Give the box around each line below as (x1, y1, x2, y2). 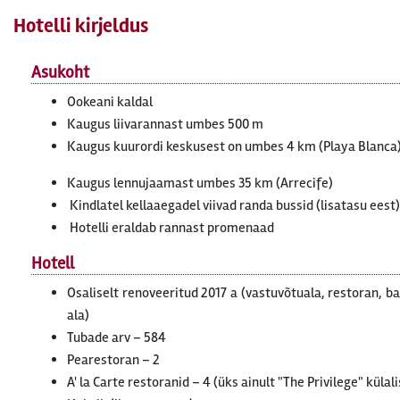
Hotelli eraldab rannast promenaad (67, 219, 274, 237)
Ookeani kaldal (67, 93, 153, 111)
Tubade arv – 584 (67, 329, 166, 346)
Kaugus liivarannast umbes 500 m (67, 115, 263, 133)
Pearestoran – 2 (67, 351, 160, 369)
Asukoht (31, 62, 89, 83)
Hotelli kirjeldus (13, 13, 148, 38)
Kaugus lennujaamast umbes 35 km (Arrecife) (67, 174, 333, 192)
